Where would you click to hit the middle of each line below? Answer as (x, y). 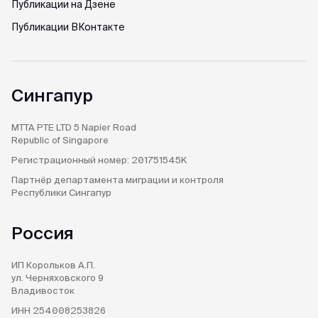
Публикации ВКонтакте (68, 27)
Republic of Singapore (60, 140)
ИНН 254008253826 (59, 311)
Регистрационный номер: (71, 160)
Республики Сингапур (61, 193)
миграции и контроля (175, 180)
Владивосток (43, 291)
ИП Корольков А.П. (53, 265)
